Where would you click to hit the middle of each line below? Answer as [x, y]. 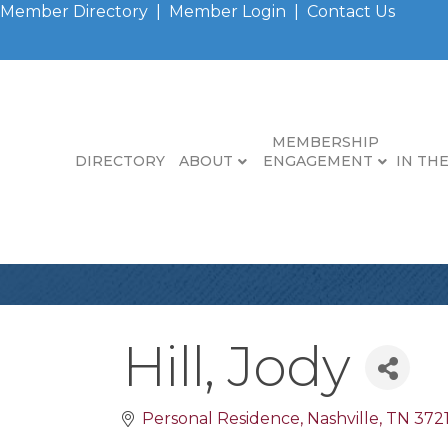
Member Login [227, 11]
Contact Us [351, 11]
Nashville [343, 418]
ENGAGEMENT [318, 160]
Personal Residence [221, 418]
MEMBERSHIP [325, 141]
